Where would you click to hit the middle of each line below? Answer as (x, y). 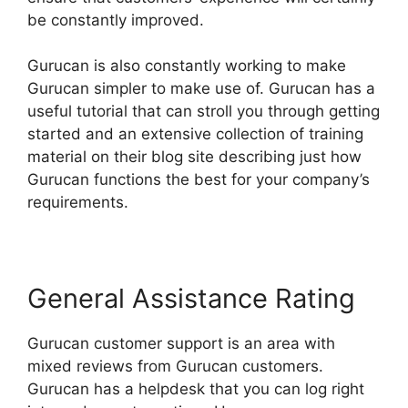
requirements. (78, 203)
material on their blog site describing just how (194, 157)
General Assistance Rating (191, 299)
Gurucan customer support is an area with (181, 344)
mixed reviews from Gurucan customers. (175, 367)
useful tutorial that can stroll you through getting (204, 112)
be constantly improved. (116, 20)
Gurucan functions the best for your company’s (199, 180)
